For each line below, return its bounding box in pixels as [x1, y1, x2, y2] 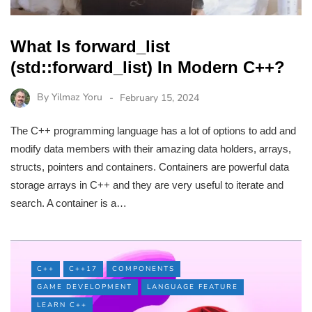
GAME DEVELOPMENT [37, 282, 132, 292]
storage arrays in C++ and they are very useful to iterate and [10, 179, 283, 192]
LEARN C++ [37, 300, 87, 311]
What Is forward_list [10, 36, 170, 56]
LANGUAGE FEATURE [147, 282, 238, 292]
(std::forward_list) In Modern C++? [10, 57, 285, 77]
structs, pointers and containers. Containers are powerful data [10, 161, 289, 173]
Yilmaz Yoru [52, 91, 102, 104]
